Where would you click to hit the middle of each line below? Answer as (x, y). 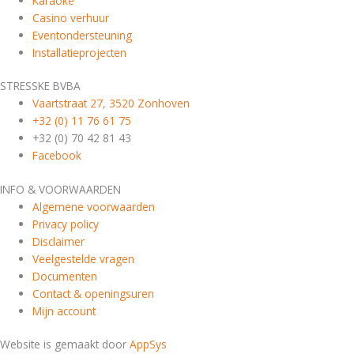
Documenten (65, 276)
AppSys (148, 345)
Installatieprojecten (80, 52)
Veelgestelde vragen (84, 258)
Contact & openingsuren (94, 293)
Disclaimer (59, 241)
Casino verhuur (71, 17)
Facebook (57, 156)
